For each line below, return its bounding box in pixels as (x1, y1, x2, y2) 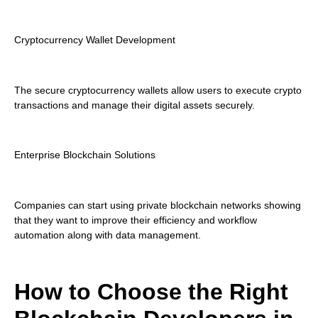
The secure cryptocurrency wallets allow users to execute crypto (14, 84, 302, 96)
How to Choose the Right (14, 278, 288, 305)
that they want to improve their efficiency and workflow (14, 214, 257, 226)
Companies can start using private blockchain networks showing (14, 199, 301, 212)
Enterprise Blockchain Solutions (14, 149, 155, 161)
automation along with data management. (14, 229, 201, 241)
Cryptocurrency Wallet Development (14, 33, 175, 45)
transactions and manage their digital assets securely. (14, 99, 255, 111)
